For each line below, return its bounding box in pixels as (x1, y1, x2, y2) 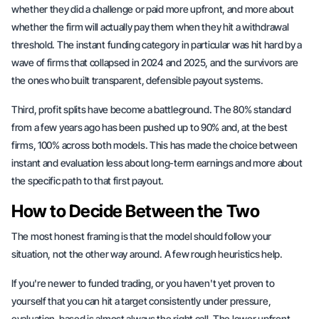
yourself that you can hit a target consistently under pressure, (11, 295, 271, 307)
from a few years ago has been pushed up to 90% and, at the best (11, 121, 288, 133)
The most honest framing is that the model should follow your (11, 230, 272, 242)
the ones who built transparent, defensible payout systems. (11, 74, 263, 86)
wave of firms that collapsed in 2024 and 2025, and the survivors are (11, 56, 298, 68)
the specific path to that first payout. (11, 174, 164, 187)
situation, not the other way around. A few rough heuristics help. (11, 248, 283, 260)
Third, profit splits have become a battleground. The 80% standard (11, 103, 291, 115)
